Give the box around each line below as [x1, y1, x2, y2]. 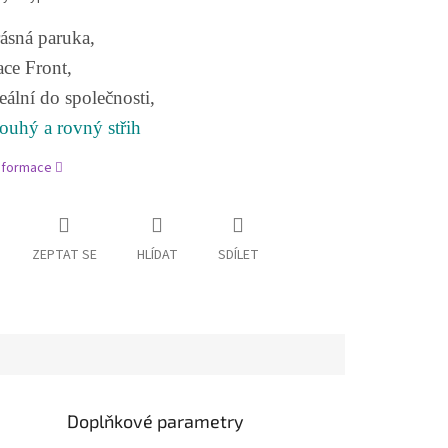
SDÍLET [217, 245, 259, 266]
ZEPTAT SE [31, 245, 97, 266]
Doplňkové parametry [67, 409, 245, 432]
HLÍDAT [136, 245, 178, 266]
